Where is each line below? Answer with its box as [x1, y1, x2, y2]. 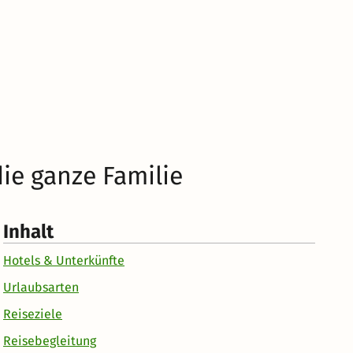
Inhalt [3, 220, 54, 243]
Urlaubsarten [3, 279, 79, 295]
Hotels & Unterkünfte [3, 252, 124, 268]
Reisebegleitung [3, 333, 96, 348]
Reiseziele [3, 306, 62, 321]
